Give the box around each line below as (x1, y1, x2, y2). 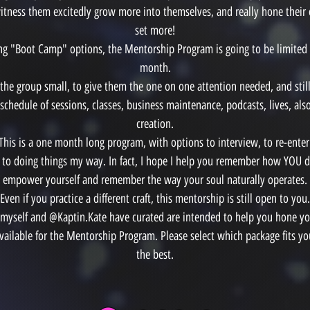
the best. (136, 247, 174, 262)
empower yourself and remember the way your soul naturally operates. (3, 172, 307, 188)
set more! (135, 23, 175, 38)
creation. (136, 116, 174, 131)
